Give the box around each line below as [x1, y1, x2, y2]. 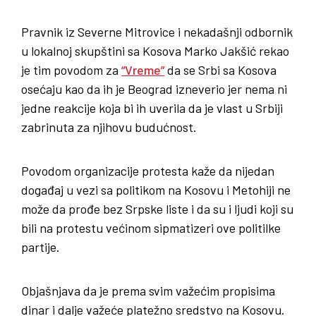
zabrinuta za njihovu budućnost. [21, 119, 197, 135]
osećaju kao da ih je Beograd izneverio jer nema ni [21, 80, 287, 97]
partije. [21, 238, 60, 255]
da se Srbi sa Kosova [164, 61, 276, 78]
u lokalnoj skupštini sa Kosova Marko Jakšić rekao [21, 42, 289, 59]
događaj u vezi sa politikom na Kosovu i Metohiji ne [21, 181, 291, 197]
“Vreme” [121, 61, 164, 78]
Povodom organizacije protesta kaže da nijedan [21, 162, 274, 178]
